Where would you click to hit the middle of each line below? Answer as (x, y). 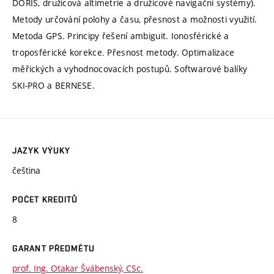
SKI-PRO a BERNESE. (54, 86)
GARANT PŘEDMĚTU (54, 249)
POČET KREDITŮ (45, 200)
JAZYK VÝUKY (42, 151)
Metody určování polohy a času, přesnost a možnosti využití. (135, 20)
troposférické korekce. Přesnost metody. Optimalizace (124, 53)
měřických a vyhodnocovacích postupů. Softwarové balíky (130, 69)
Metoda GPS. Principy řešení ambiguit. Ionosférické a (121, 36)
